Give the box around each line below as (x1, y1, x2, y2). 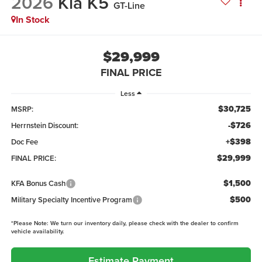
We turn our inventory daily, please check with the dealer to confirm (48, 218, 239, 227)
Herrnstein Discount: (11, 119, 78, 131)
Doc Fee (11, 136, 38, 147)
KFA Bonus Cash (11, 177, 65, 189)
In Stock (15, 13, 50, 27)
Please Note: (13, 218, 49, 227)
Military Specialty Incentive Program (11, 194, 132, 205)
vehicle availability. (11, 226, 64, 236)
